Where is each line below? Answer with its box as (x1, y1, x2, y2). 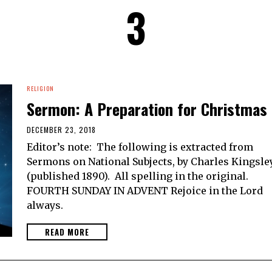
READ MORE (45, 225, 89, 238)
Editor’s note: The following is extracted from (27, 140, 253, 153)
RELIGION (27, 83, 54, 93)
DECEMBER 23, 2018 (27, 124, 96, 135)
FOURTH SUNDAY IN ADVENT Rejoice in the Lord (27, 184, 263, 197)
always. (27, 199, 63, 211)
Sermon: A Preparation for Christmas (27, 97, 267, 121)
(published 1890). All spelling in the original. (27, 169, 248, 182)
